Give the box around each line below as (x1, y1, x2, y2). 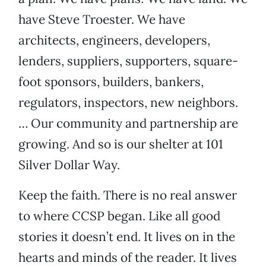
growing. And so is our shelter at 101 (18, 136, 223, 153)
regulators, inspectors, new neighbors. (18, 94, 238, 111)
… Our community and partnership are (18, 115, 238, 132)
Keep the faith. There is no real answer (18, 187, 237, 204)
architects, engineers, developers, (18, 32, 210, 49)
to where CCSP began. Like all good (18, 208, 220, 224)
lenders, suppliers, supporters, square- (18, 53, 238, 69)
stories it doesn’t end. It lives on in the (18, 229, 235, 245)
